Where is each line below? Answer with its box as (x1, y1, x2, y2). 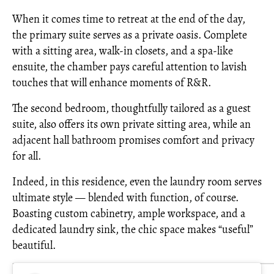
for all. (12, 149, 41, 163)
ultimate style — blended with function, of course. (12, 190, 239, 205)
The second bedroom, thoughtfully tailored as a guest (12, 101, 251, 116)
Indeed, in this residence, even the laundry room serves (12, 174, 262, 189)
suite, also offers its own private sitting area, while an (12, 117, 251, 131)
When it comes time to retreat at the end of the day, (12, 12, 245, 26)
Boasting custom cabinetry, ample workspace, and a (12, 206, 245, 221)
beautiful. (12, 238, 56, 253)
